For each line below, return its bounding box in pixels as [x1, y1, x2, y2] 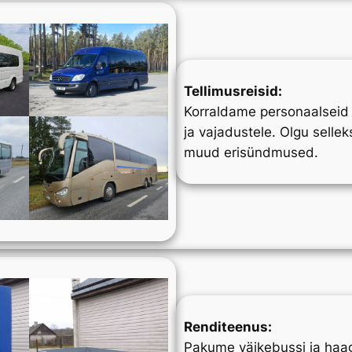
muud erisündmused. [184, 145, 318, 161]
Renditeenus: [184, 319, 272, 335]
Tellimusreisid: [184, 83, 282, 100]
